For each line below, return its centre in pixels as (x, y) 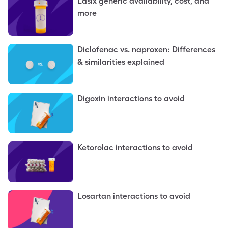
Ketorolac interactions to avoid (135, 147)
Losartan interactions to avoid (134, 196)
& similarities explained (121, 62)
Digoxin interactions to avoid (131, 98)
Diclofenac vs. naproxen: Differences (146, 50)
